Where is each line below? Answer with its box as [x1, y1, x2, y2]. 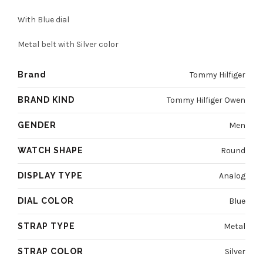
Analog [219, 171, 245, 181]
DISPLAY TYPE [18, 171, 83, 181]
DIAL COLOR [18, 196, 74, 206]
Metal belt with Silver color [18, 39, 119, 50]
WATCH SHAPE [18, 146, 83, 156]
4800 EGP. [63, 23, 137, 43]
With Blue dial [18, 15, 69, 25]
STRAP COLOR [18, 247, 83, 257]
